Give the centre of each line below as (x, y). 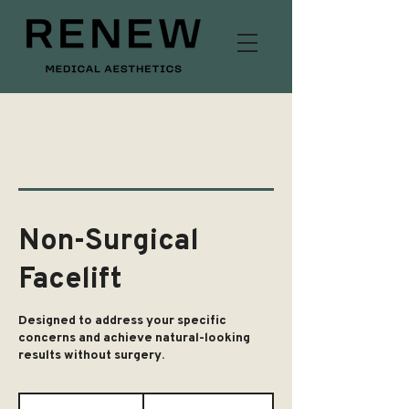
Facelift (70, 278)
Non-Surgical (109, 239)
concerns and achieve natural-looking (134, 337)
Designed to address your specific (122, 320)
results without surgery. (91, 354)
